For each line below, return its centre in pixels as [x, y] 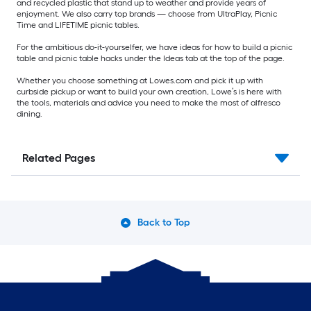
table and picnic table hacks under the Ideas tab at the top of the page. [151, 59]
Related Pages [59, 158]
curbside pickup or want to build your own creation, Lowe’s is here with [149, 92]
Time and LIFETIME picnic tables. [78, 25]
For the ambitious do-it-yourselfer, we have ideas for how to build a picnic [154, 48]
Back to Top [164, 223]
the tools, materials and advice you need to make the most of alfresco [149, 103]
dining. [30, 114]
